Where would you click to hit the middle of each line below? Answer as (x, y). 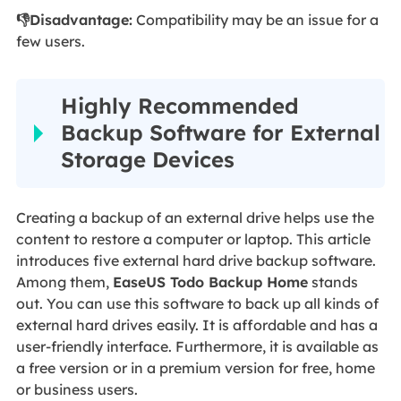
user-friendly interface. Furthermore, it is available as (197, 347)
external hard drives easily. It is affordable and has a (196, 325)
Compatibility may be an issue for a (255, 20)
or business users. (77, 390)
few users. (50, 42)
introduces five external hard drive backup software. (196, 261)
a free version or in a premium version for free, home (195, 368)
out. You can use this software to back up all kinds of (197, 304)
